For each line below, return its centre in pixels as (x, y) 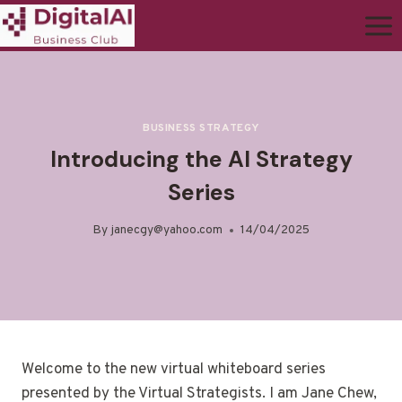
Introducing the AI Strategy (201, 159)
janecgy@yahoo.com (166, 231)
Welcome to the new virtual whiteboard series (174, 370)
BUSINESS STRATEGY (201, 128)
